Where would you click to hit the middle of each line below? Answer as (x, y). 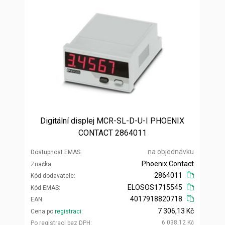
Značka (41, 164)
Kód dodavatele (52, 176)
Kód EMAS (45, 188)
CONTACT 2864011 (112, 133)
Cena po (43, 211)
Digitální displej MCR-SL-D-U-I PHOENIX (112, 121)
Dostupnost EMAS (55, 152)
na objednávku (171, 151)
